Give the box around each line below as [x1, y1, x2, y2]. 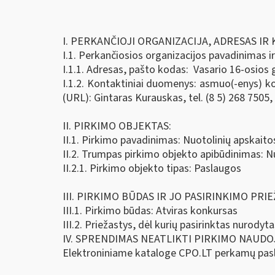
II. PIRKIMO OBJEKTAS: [63, 118, 171, 134]
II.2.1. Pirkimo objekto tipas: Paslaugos [63, 161, 241, 177]
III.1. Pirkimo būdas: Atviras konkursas [63, 203, 238, 219]
